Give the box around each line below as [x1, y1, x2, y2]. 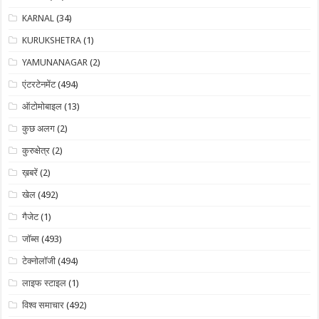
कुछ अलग [22, 123, 56, 135]
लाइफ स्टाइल [22, 278, 67, 289]
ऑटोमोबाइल [22, 101, 63, 113]
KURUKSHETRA [22, 35, 82, 46]
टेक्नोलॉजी [22, 256, 56, 267]
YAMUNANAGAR [22, 57, 88, 68]
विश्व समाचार [22, 300, 65, 311]
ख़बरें [22, 167, 38, 179]
